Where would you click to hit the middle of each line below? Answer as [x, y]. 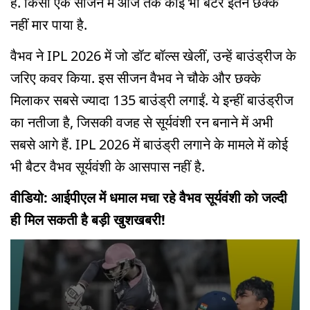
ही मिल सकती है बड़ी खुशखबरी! [88, 219]
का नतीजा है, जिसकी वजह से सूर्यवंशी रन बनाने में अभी [142, 122]
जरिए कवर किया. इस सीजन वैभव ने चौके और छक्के [136, 77]
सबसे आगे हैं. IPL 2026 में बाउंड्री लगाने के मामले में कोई [149, 144]
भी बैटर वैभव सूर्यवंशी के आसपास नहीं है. [108, 166]
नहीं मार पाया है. [49, 25]
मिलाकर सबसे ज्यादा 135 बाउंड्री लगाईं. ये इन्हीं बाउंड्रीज [152, 100]
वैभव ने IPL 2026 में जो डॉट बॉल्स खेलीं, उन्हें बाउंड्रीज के [153, 55]
